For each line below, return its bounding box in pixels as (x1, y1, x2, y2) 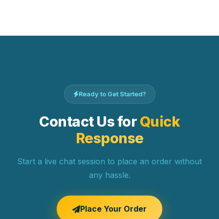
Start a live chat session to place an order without (17, 156, 202, 166)
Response (75, 130, 144, 147)
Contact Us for (39, 113, 140, 130)
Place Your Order (80, 204, 147, 214)
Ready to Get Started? (78, 90, 146, 98)
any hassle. (88, 170, 131, 180)
